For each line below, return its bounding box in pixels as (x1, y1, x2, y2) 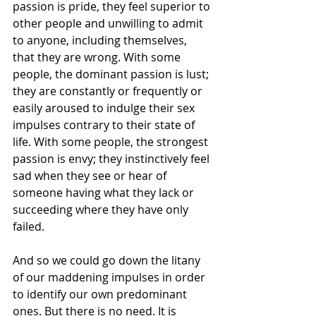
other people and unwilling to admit (13, 16, 206, 32)
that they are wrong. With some (13, 49, 183, 66)
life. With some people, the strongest (13, 134, 211, 150)
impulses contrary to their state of (13, 117, 197, 133)
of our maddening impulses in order (13, 269, 208, 286)
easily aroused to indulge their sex (13, 100, 197, 116)
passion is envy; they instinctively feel (13, 151, 212, 167)
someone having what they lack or (13, 185, 197, 201)
